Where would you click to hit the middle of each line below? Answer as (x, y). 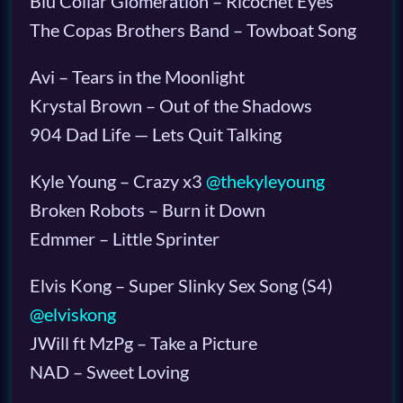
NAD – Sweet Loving (109, 372)
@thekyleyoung (265, 181)
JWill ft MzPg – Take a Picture (143, 343)
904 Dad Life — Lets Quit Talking (155, 134)
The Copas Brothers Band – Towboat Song (193, 30)
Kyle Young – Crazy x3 (117, 181)
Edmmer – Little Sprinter (124, 238)
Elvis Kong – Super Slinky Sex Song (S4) (181, 285)
